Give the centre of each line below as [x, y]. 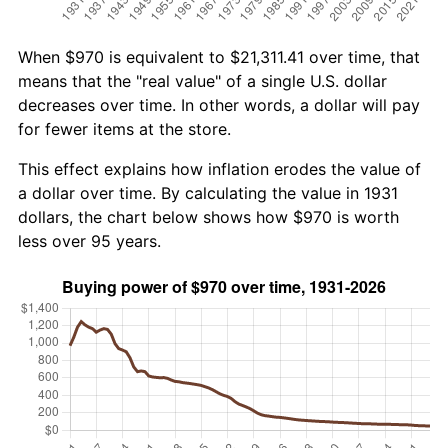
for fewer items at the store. [124, 128]
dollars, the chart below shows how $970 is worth [208, 216]
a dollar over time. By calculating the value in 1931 [208, 192]
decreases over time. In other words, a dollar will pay [219, 104]
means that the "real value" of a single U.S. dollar [202, 80]
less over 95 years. [89, 240]
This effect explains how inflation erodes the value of [219, 168]
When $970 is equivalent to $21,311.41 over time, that [219, 56]
